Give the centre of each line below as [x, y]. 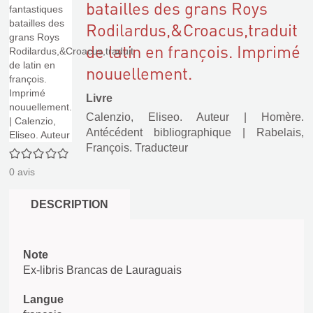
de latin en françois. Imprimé [193, 51]
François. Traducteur [137, 148]
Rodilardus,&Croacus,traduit [192, 30]
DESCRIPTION [70, 204]
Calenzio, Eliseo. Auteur [158, 117]
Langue [43, 299]
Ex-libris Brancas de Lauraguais [102, 270]
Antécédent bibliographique [159, 132]
